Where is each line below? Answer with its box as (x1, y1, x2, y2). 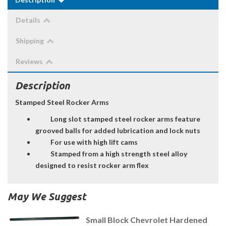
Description (15, 80, 70, 92)
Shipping (16, 36, 44, 45)
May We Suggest (8, 191, 86, 203)
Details (16, 16, 40, 25)
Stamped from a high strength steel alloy (50, 149, 187, 158)
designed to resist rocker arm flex (35, 161, 149, 170)
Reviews (16, 57, 43, 66)
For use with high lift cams (50, 138, 138, 147)
